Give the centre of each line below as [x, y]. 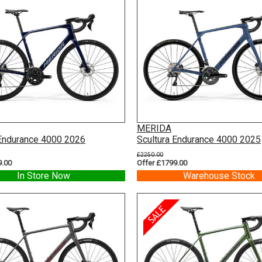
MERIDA [154, 128]
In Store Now [43, 176]
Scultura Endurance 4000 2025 [199, 139]
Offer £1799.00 [162, 163]
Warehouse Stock [219, 176]
